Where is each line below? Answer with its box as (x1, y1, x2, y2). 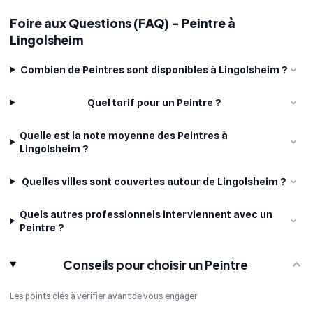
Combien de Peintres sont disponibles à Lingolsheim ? (20, 64, 289, 76)
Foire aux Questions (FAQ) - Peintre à (10, 15, 235, 31)
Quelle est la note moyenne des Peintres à (20, 129, 228, 142)
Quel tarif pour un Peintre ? (87, 96, 221, 109)
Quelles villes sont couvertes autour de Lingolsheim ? (22, 175, 287, 188)
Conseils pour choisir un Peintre (63, 256, 249, 272)
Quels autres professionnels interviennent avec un (19, 208, 272, 221)
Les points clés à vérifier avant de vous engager (10, 291, 198, 302)
